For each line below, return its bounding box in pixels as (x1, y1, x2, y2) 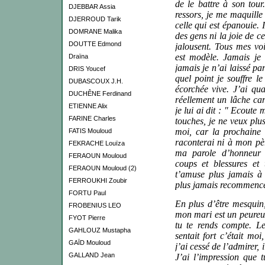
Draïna (68, 53, 88, 60)
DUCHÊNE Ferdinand (68, 90, 131, 97)
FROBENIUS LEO (68, 202, 121, 209)
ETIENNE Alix (68, 102, 108, 109)
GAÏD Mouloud (68, 239, 111, 246)
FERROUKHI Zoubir (68, 177, 127, 184)
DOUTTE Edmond (68, 40, 121, 47)
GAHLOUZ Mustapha (68, 227, 131, 234)
